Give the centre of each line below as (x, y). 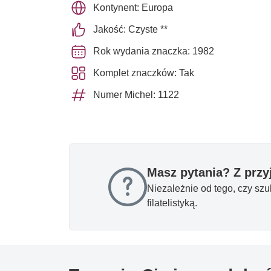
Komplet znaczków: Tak (144, 73)
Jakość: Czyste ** (130, 29)
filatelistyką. (172, 203)
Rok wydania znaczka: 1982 (154, 51)
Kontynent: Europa (133, 7)
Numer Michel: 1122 (136, 94)
